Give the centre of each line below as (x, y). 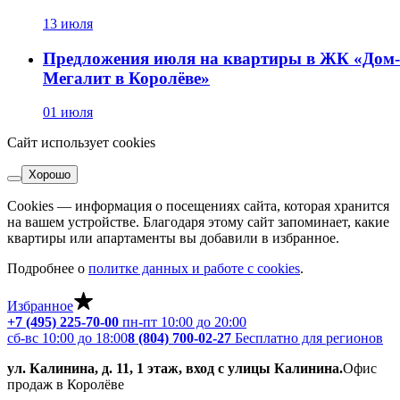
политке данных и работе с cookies (194, 269)
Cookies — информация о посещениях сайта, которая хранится (198, 206)
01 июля (68, 112)
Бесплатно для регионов (307, 338)
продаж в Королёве (66, 385)
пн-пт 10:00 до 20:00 (183, 322)
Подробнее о (48, 269)
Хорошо (50, 175)
